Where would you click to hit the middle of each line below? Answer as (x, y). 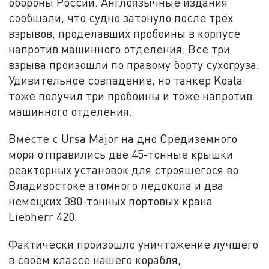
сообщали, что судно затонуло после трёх (121, 17)
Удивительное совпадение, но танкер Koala (126, 80)
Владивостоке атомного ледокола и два (116, 186)
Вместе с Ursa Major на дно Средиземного (123, 139)
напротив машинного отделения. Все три (119, 49)
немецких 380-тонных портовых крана (111, 201)
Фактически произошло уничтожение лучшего (134, 244)
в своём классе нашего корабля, (95, 259)
